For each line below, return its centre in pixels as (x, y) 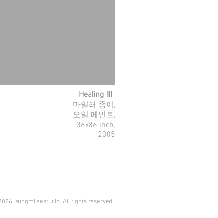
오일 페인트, (94, 115)
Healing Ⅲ (97, 95)
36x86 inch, (96, 125)
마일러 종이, (94, 105)
